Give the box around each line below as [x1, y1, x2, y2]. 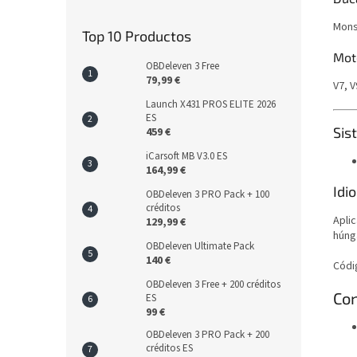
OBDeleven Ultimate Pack [146, 239, 254, 253]
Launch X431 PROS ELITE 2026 [146, 97, 276, 112]
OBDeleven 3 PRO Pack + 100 [146, 187, 269, 202]
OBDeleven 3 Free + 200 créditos [146, 277, 280, 292]
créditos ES [146, 341, 193, 355]
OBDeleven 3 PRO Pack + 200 [146, 328, 269, 342]
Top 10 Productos [82, 27, 191, 45]
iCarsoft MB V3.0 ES [146, 149, 227, 163]
